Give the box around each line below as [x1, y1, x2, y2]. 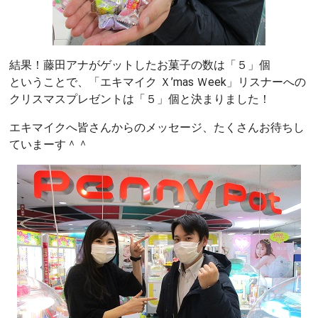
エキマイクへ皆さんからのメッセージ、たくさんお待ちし [9, 120, 305, 134]
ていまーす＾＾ [9, 137, 89, 151]
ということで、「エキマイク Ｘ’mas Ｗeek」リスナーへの [9, 75, 306, 89]
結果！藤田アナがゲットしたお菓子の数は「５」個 [9, 57, 270, 72]
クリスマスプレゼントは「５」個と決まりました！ [9, 92, 270, 106]
